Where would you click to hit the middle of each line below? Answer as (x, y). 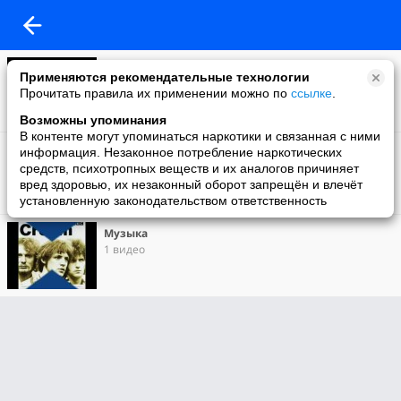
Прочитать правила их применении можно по (155, 93)
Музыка (126, 233)
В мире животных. (156, 151)
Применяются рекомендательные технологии (165, 77)
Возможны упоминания (93, 120)
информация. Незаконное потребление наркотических (181, 152)
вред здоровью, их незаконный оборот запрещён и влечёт (191, 184)
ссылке (311, 93)
